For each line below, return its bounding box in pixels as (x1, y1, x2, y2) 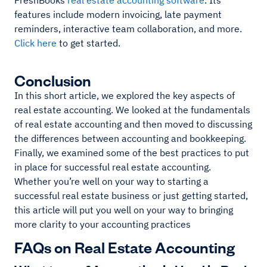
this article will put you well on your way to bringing (14, 204, 233, 216)
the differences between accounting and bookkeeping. (14, 132, 246, 145)
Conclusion (14, 70, 91, 90)
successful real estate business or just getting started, (14, 190, 248, 202)
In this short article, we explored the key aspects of (14, 89, 235, 102)
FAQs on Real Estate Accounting (14, 237, 235, 257)
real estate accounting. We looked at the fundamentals (14, 104, 250, 116)
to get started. (57, 37, 120, 49)
